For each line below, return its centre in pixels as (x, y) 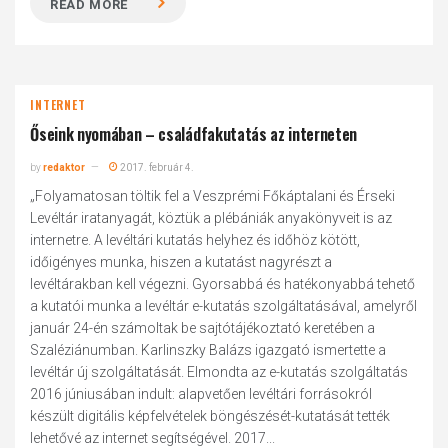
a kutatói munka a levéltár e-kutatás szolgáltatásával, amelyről (224, 306)
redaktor (64, 167)
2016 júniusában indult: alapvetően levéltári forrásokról (201, 394)
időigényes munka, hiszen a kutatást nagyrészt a (181, 262)
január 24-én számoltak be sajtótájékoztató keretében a (203, 328)
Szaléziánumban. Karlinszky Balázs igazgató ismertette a (208, 350)
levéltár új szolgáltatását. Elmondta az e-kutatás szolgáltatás (219, 372)
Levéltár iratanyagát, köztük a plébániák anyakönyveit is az (211, 218)
